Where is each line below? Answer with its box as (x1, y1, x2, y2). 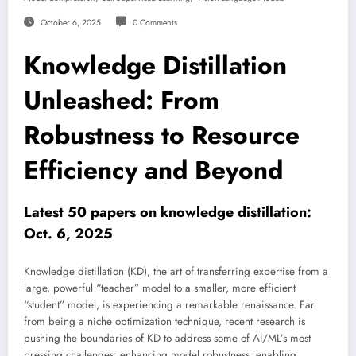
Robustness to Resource (24, 117, 300, 154)
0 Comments (132, 17, 177, 29)
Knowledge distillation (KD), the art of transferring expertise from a (24, 263, 328, 279)
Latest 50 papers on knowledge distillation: (24, 202, 311, 223)
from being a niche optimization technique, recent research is (24, 313, 305, 329)
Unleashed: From (24, 82, 219, 119)
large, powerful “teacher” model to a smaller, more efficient (24, 280, 296, 296)
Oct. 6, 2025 (24, 223, 113, 245)
